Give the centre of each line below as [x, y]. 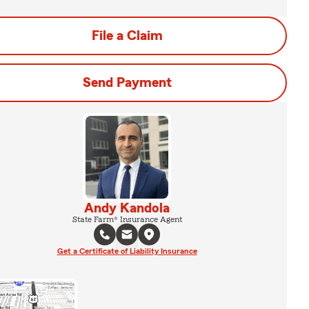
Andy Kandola [127, 208]
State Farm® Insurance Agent [127, 219]
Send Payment [127, 83]
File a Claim [127, 36]
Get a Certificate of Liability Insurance [127, 251]
